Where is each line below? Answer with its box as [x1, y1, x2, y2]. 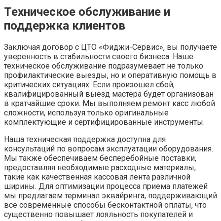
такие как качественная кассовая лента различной [4, 172, 190, 182]
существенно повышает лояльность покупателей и [4, 210, 193, 220]
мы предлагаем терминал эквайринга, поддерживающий [4, 191, 217, 201]
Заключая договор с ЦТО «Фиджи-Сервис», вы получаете [4, 42, 217, 52]
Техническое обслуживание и [4, 5, 170, 19]
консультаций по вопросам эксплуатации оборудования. [4, 144, 213, 154]
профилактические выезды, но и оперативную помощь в [4, 71, 217, 80]
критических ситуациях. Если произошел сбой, [4, 80, 175, 90]
